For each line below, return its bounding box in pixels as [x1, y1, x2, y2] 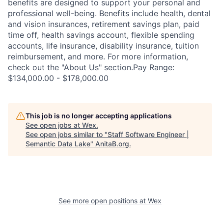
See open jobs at [26, 121, 82, 129]
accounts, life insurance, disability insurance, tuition [8, 41, 199, 51]
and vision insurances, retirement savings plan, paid [8, 19, 199, 29]
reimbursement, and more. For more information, [8, 52, 188, 61]
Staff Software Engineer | [108, 130, 189, 138]
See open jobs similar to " [26, 130, 108, 138]
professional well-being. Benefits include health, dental [8, 8, 211, 18]
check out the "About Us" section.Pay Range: [8, 62, 174, 72]
